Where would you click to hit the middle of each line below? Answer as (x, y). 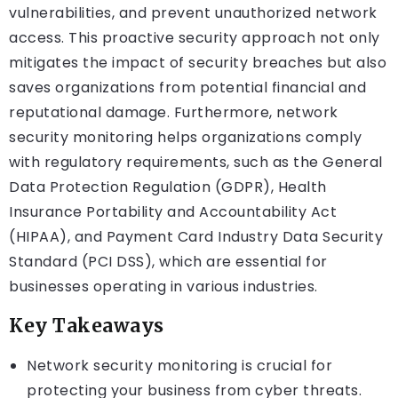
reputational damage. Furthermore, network (174, 113)
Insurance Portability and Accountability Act (173, 212)
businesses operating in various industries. (163, 287)
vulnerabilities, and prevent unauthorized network (193, 13)
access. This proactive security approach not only (195, 38)
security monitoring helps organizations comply (185, 138)
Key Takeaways (87, 326)
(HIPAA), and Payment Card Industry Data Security (196, 237)
